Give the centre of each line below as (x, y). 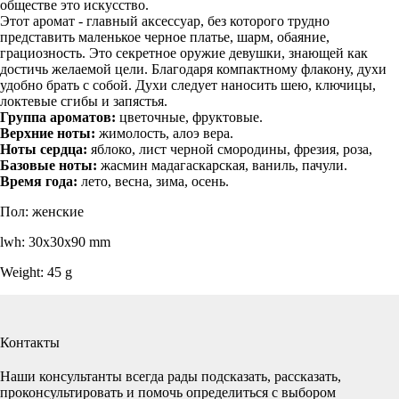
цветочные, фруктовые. (191, 117)
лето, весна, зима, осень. (155, 181)
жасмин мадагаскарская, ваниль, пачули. (224, 165)
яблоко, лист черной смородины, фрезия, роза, (232, 149)
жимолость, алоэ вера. (164, 133)
